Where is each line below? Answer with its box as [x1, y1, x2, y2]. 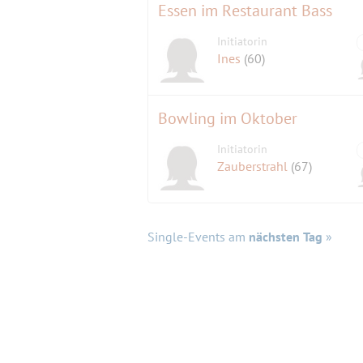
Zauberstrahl [217, 157, 292, 174]
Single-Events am [147, 228, 249, 245]
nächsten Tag [249, 228, 322, 245]
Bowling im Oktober [158, 107, 297, 129]
